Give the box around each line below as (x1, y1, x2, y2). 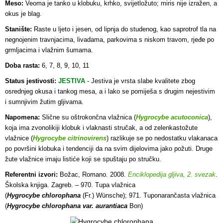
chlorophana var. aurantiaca (42, 202, 127, 210)
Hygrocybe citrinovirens (33, 134, 107, 142)
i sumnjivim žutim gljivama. (5, 98, 84, 106)
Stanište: (5, 25, 32, 33)
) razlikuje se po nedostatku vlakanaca (107, 134, 218, 142)
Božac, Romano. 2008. (58, 171, 128, 178)
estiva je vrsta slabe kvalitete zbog (95, 77, 195, 85)
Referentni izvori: (5, 171, 58, 178)
